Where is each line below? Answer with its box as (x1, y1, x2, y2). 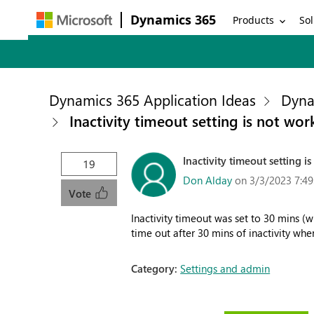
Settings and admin (180, 261, 271, 275)
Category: (131, 261, 181, 275)
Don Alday (183, 172, 233, 187)
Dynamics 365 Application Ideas (49, 90, 257, 109)
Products (233, 13, 275, 27)
